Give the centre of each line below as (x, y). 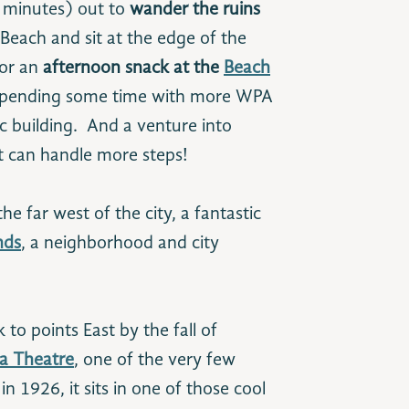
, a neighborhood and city (120, 244)
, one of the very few (155, 361)
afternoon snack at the (131, 68)
